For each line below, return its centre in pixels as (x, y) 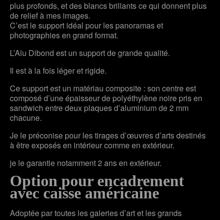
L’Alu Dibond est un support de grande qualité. (90, 53)
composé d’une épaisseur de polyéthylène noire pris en (106, 98)
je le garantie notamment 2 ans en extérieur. (86, 163)
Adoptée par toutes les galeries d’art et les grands (96, 213)
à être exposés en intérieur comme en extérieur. (92, 145)
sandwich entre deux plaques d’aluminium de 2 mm (99, 108)
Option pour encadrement (97, 180)
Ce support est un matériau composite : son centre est (103, 88)
